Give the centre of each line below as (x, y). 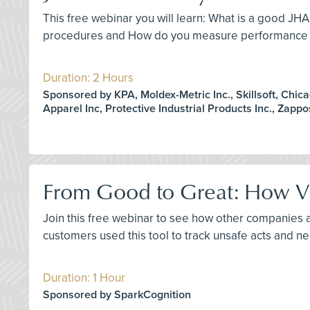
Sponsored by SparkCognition (117, 294)
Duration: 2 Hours (88, 77)
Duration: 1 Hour (84, 277)
